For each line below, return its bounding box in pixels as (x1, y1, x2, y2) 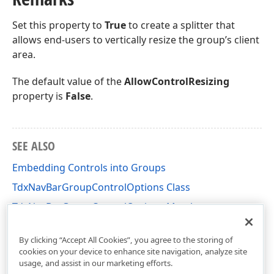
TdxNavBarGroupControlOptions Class (12, 180, 190, 194)
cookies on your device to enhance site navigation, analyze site (18, 245, 247, 257)
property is (12, 89, 65, 103)
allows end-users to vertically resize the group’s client (12, 33, 259, 46)
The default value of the (12, 75, 124, 88)
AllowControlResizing (124, 75, 229, 88)
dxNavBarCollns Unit (12, 220, 107, 233)
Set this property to (12, 18, 105, 32)
